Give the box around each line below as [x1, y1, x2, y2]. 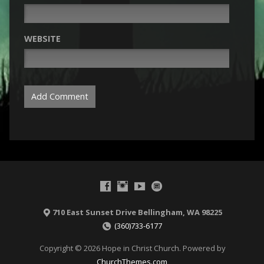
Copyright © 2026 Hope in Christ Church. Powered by [39, 243, 225, 254]
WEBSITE [24, 33, 61, 45]
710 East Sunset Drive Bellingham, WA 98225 [52, 207, 222, 218]
